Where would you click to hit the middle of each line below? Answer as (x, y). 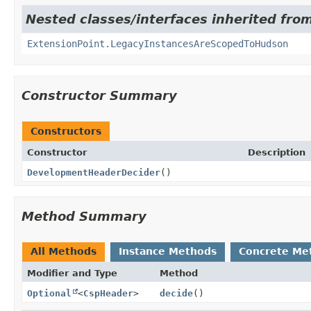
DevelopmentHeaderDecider (94, 172)
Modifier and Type (72, 273)
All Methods (64, 251)
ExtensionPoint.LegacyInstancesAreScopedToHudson (158, 43)
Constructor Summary (99, 95)
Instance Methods (168, 251)
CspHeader (108, 293)
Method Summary (84, 216)
